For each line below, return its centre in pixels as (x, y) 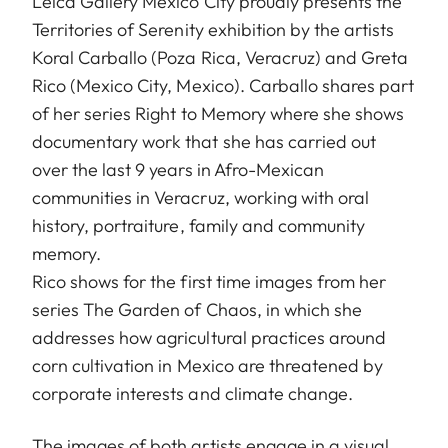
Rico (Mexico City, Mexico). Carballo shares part (223, 86)
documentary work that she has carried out (204, 142)
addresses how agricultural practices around (209, 338)
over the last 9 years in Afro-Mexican (178, 170)
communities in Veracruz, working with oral (201, 198)
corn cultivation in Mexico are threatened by (208, 366)
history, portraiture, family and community (199, 226)
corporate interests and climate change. (192, 394)
